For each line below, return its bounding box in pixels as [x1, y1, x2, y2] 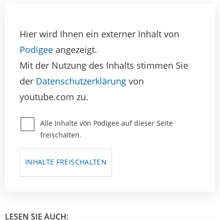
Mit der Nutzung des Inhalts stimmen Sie [20, 59, 188, 72]
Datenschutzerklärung [36, 75, 126, 87]
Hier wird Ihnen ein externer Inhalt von [20, 28, 179, 40]
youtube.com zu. [20, 91, 88, 103]
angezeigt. [53, 44, 97, 56]
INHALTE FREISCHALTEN [25, 157, 107, 167]
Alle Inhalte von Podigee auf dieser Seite [40, 118, 173, 128]
